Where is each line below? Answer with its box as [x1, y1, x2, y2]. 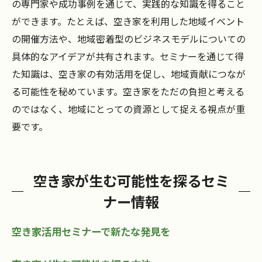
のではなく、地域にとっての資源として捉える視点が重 [12, 102, 245, 116]
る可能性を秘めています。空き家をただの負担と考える [12, 84, 244, 99]
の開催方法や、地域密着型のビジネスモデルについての [12, 32, 246, 46]
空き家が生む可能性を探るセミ [33, 170, 229, 191]
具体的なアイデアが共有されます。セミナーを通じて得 [12, 49, 244, 64]
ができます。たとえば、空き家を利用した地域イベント [12, 14, 244, 29]
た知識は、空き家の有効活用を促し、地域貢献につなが [12, 67, 246, 81]
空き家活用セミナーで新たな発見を [12, 224, 170, 239]
